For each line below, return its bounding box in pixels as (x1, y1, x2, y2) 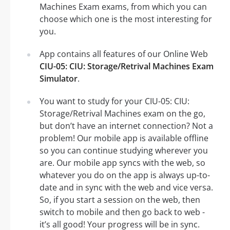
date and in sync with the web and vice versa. (40, 182, 213, 194)
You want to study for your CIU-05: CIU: (40, 95, 189, 107)
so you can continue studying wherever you (40, 145, 208, 157)
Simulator (40, 73, 78, 85)
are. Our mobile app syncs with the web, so (40, 157, 205, 169)
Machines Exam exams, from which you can (40, 1, 207, 13)
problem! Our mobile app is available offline (40, 132, 208, 144)
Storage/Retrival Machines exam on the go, (40, 108, 205, 120)
